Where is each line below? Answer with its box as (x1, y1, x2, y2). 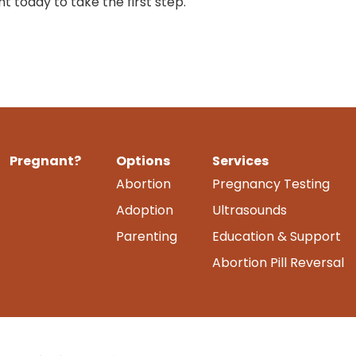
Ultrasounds (212, 200, 287, 219)
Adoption (116, 200, 173, 219)
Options (116, 151, 170, 170)
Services (212, 151, 269, 170)
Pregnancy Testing (212, 174, 330, 193)
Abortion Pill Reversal (212, 253, 344, 272)
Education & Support (212, 226, 341, 246)
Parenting (116, 226, 177, 246)
